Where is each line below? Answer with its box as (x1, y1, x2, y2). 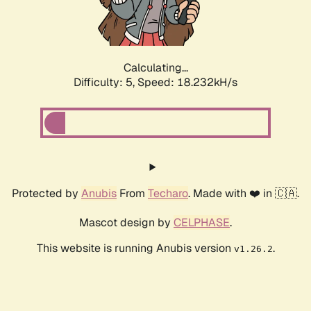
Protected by (12, 186, 81, 201)
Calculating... (123, 60, 188, 76)
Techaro (148, 186, 188, 201)
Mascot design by (79, 215, 174, 230)
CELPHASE (174, 215, 230, 230)
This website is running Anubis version (36, 241, 234, 256)
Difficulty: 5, (74, 75, 137, 90)
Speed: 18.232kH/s (137, 75, 237, 90)
